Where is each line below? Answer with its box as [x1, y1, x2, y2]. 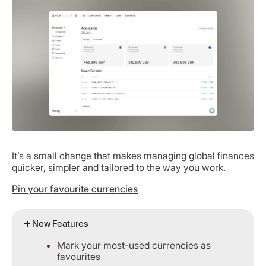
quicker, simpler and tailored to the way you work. [12, 161, 226, 174]
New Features [32, 218, 88, 230]
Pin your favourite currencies [12, 183, 138, 195]
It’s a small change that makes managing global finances [12, 150, 254, 162]
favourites [57, 251, 100, 263]
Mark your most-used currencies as [57, 239, 211, 252]
